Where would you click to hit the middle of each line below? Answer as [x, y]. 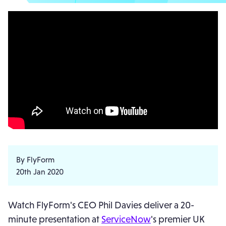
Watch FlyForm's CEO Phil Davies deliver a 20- [101, 205]
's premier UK [178, 219]
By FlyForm [35, 159]
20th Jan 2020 [40, 171]
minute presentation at [55, 219]
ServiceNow [126, 219]
